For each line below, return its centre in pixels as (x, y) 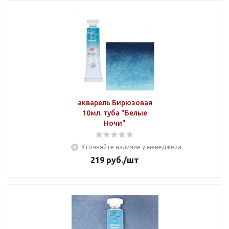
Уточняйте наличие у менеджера (131, 147)
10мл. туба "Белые (115, 113)
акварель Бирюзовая (115, 103)
